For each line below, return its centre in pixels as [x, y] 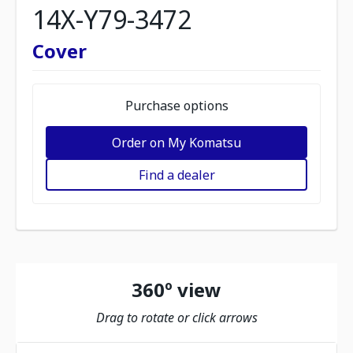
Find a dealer [176, 175]
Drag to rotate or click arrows [176, 318]
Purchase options [176, 106]
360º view [176, 290]
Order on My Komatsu [176, 142]
